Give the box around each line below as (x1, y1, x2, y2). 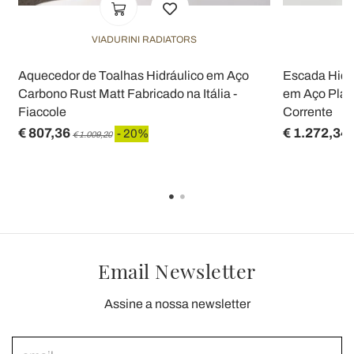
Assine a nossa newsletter (104, 297, 250, 311)
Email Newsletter (98, 258, 256, 284)
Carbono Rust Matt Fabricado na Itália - (18, 87, 237, 101)
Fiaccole (18, 105, 66, 119)
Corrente (283, 105, 333, 119)
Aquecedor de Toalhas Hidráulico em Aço (18, 69, 249, 83)
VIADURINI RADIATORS (92, 34, 197, 46)
